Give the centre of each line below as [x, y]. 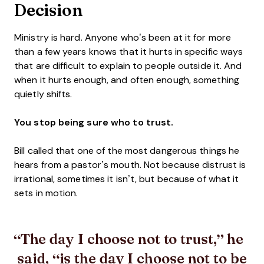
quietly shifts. [43, 94]
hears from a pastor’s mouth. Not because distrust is [130, 165]
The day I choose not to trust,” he [132, 239]
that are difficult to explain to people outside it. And [128, 66]
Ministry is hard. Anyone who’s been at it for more [123, 38]
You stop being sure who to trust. [94, 123]
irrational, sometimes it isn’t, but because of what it [127, 179]
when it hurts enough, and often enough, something [127, 80]
